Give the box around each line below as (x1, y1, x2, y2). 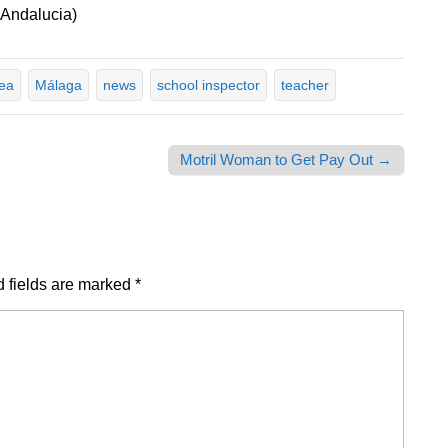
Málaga (35, 77, 82, 94)
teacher (281, 77, 329, 94)
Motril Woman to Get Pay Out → (179, 151, 392, 169)
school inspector (157, 77, 260, 94)
